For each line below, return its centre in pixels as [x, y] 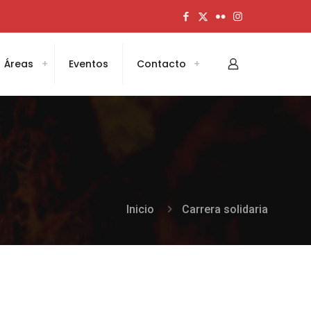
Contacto [161, 64]
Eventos [89, 64]
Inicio [140, 209]
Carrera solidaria [225, 209]
